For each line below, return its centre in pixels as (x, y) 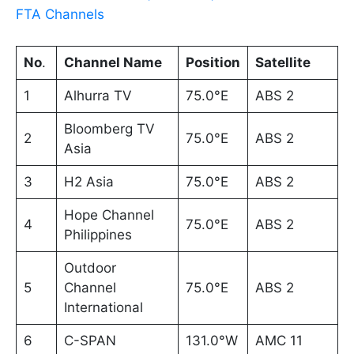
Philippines (98, 235)
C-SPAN (90, 341)
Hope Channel (109, 215)
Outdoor (90, 268)
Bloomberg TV (109, 129)
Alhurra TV (98, 96)
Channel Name (113, 63)
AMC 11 (279, 341)
